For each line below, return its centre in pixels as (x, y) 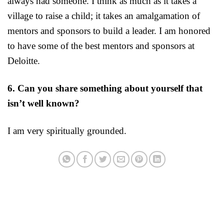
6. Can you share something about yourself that (105, 88)
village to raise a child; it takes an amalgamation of (104, 16)
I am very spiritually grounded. (67, 131)
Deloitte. (24, 61)
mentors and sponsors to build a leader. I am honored (109, 31)
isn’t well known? (43, 103)
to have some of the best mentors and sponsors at (101, 46)
